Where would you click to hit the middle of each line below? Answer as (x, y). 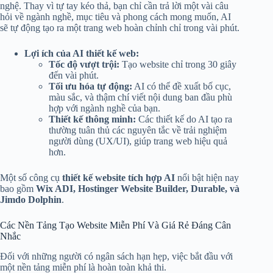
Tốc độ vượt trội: (84, 64)
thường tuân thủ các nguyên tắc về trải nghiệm (138, 130)
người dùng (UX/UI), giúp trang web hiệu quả (138, 141)
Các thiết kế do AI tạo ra (184, 119)
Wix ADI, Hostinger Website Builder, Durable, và (138, 188)
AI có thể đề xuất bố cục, (182, 86)
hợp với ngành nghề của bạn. (105, 108)
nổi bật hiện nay (207, 177)
